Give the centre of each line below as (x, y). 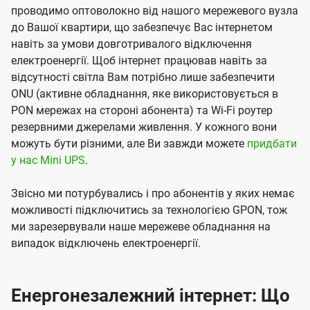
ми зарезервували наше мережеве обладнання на (141, 227)
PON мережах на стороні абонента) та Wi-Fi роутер (142, 111)
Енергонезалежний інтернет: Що (151, 296)
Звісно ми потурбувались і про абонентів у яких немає (153, 194)
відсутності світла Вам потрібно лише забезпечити (143, 77)
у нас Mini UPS (48, 161)
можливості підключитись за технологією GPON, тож (149, 210)
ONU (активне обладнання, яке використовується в (145, 94)
